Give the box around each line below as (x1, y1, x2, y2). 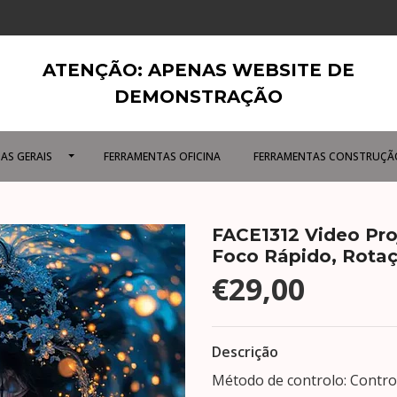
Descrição (212, 342, 278, 362)
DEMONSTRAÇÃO (113, 86, 283, 107)
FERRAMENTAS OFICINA (104, 149, 222, 164)
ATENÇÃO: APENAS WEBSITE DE (42, 59, 354, 81)
